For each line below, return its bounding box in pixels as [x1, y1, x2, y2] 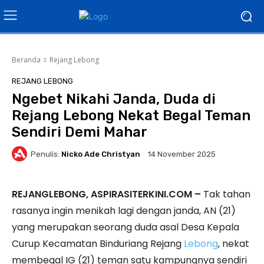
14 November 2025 [148, 150, 216, 159]
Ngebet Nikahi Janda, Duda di [12, 91, 216, 107]
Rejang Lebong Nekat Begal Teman [12, 107, 250, 124]
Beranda [12, 55, 41, 65]
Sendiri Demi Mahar [12, 124, 147, 140]
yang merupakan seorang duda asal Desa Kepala [12, 220, 239, 234]
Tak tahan [201, 187, 250, 201]
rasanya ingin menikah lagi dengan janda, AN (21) [12, 204, 236, 217]
